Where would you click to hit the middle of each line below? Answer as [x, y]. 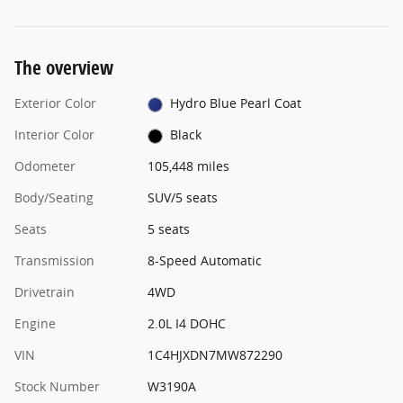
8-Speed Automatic [204, 261]
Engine [35, 324]
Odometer [45, 166]
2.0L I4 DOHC [186, 324]
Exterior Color [55, 103]
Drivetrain [45, 292]
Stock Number [57, 387]
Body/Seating [54, 198]
